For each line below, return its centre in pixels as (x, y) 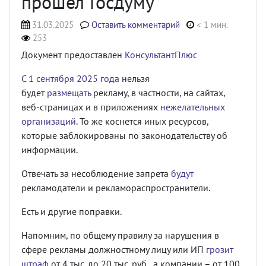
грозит (220, 249)
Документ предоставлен (73, 55)
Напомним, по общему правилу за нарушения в (120, 235)
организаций (49, 121)
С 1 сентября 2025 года (70, 78)
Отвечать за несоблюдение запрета (96, 173)
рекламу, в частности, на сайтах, (158, 93)
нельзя (134, 78)
